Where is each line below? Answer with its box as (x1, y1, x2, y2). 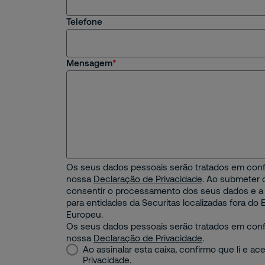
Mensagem (66, 57, 112, 68)
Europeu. (66, 209, 103, 219)
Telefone (66, 16, 102, 27)
